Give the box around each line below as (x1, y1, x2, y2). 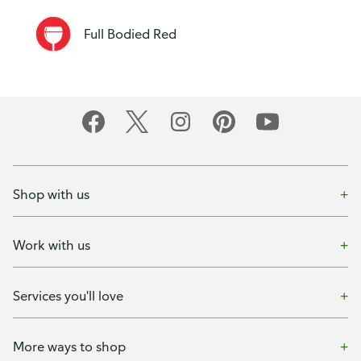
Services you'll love (13, 287, 123, 304)
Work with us (13, 236, 90, 253)
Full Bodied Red (84, 26, 176, 42)
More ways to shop (13, 338, 126, 355)
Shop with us (13, 185, 89, 202)
